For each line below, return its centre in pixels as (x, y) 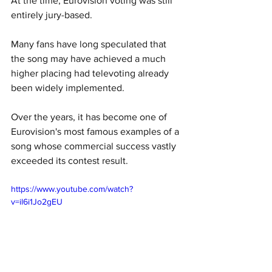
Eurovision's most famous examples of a (96, 131)
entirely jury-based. (53, 15)
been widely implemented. (69, 87)
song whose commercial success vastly (95, 146)
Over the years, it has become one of (90, 117)
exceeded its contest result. (70, 160)
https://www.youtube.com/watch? (72, 189)
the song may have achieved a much (90, 58)
